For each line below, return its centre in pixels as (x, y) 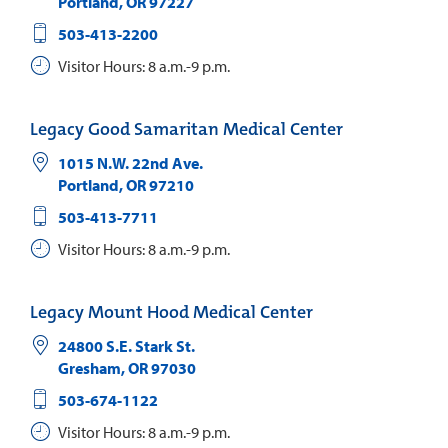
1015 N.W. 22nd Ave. (130, 163)
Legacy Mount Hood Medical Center (171, 312)
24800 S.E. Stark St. (126, 346)
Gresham (89, 368)
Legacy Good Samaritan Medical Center (186, 129)
